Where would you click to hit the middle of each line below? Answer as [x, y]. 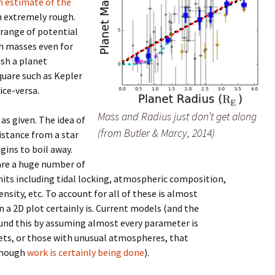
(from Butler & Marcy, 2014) [156, 133]
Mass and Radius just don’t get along [177, 117]
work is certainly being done [86, 253]
